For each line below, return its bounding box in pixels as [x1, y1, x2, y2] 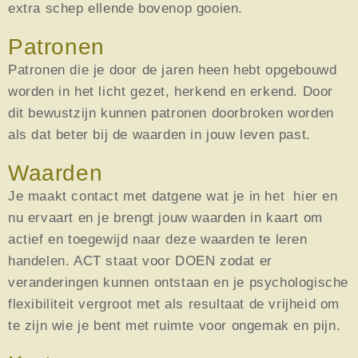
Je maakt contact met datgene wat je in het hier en [8, 188, 338, 204]
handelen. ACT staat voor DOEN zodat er [8, 253, 272, 268]
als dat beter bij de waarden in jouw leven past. [8, 126, 311, 142]
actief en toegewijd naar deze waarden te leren [8, 231, 308, 247]
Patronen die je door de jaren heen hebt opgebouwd [8, 62, 337, 78]
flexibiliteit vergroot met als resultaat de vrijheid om [8, 296, 340, 312]
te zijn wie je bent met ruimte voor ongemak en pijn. [8, 317, 341, 333]
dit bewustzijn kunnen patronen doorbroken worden [8, 105, 334, 121]
